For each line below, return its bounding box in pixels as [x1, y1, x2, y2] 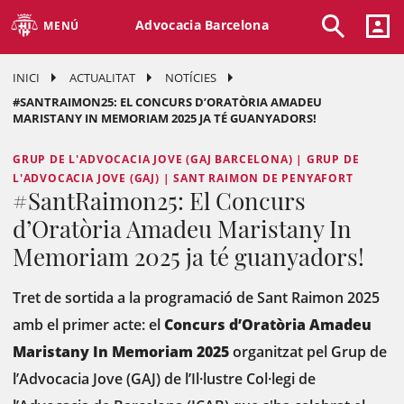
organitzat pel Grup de [229, 342, 387, 362]
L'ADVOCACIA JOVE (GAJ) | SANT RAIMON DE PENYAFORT [13, 170, 353, 186]
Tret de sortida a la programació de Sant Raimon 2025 [13, 288, 380, 308]
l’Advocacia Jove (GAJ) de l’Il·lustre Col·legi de [13, 369, 316, 389]
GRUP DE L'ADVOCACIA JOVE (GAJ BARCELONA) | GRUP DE [13, 151, 360, 167]
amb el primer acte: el [13, 315, 164, 335]
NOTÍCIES [165, 69, 216, 86]
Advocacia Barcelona [135, 15, 269, 33]
